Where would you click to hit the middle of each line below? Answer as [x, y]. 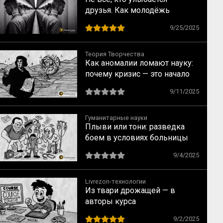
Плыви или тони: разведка [135, 127]
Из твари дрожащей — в [130, 190]
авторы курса [111, 201]
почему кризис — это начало [137, 74]
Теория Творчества [115, 54]
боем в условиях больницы [137, 138]
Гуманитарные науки [116, 118]
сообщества [108, 32]
